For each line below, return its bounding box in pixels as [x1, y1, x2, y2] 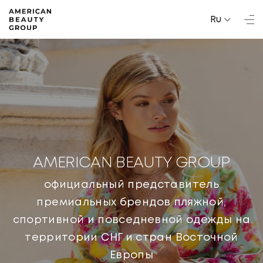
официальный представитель [44, 180, 219, 189]
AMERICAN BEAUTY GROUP [33, 156, 230, 170]
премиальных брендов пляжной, [36, 197, 227, 207]
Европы [109, 250, 154, 259]
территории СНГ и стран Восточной [25, 232, 238, 242]
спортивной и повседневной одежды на [12, 215, 251, 224]
